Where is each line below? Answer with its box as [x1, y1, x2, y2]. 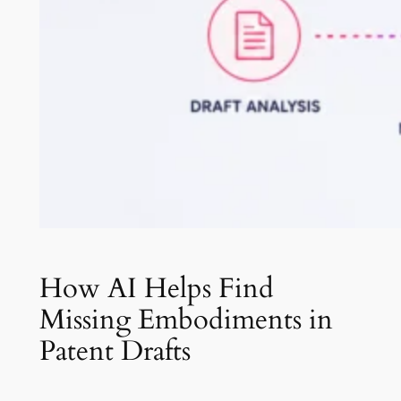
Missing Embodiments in [38, 300, 333, 338]
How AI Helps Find [38, 269, 274, 307]
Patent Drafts [38, 331, 191, 370]
